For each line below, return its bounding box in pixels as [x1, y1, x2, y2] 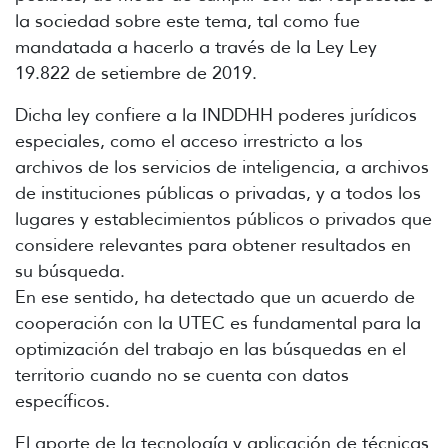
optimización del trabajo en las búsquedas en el [15, 337, 406, 360]
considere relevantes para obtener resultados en [15, 233, 411, 256]
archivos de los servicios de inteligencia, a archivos [15, 155, 429, 178]
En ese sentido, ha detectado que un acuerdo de [15, 285, 415, 308]
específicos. [15, 389, 110, 412]
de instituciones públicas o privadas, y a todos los [15, 181, 421, 204]
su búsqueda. [15, 259, 125, 282]
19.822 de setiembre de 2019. [15, 61, 257, 84]
